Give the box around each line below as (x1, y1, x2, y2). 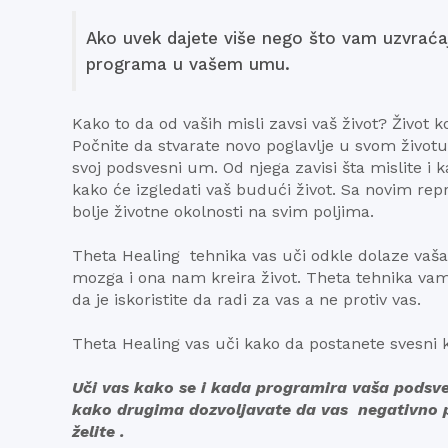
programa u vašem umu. (86, 54, 290, 74)
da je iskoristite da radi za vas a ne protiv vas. (72, 290, 421, 309)
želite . (72, 422, 125, 441)
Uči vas (72, 378, 129, 397)
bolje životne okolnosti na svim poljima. (72, 202, 374, 221)
